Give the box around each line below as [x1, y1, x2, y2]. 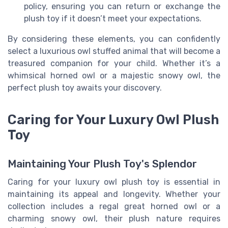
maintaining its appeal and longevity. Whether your [8, 189, 220, 199]
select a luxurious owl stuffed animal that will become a [8, 46, 220, 56]
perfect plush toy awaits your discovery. [8, 82, 162, 93]
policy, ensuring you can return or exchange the [24, 1, 220, 11]
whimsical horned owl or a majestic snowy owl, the [8, 70, 220, 80]
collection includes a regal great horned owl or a [8, 201, 220, 211]
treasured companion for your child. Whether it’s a [8, 58, 220, 68]
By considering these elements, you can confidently [8, 34, 220, 44]
